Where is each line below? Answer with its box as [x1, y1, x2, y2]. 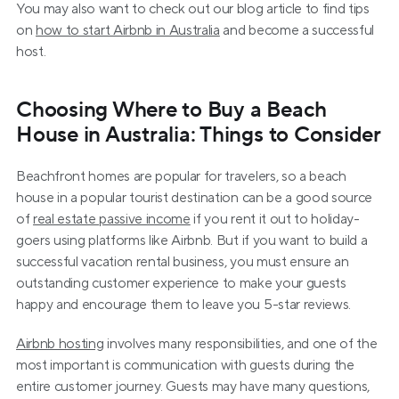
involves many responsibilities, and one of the [103, 335, 378, 353]
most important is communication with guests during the [16, 356, 354, 374]
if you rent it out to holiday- [190, 210, 360, 228]
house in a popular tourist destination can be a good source [16, 189, 373, 207]
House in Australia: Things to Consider [16, 121, 381, 149]
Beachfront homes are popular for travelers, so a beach [16, 167, 346, 185]
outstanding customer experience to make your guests [16, 274, 346, 292]
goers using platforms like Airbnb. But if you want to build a [16, 232, 368, 249]
